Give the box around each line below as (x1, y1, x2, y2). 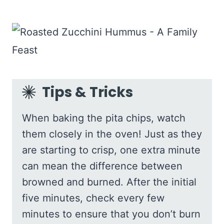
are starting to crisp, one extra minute (22, 144, 200, 156)
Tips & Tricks (42, 82, 133, 102)
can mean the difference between (22, 160, 182, 172)
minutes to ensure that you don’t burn (22, 208, 200, 220)
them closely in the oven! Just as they (22, 128, 202, 140)
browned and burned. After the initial (22, 176, 196, 188)
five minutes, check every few (22, 192, 164, 204)
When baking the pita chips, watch (22, 112, 185, 124)
